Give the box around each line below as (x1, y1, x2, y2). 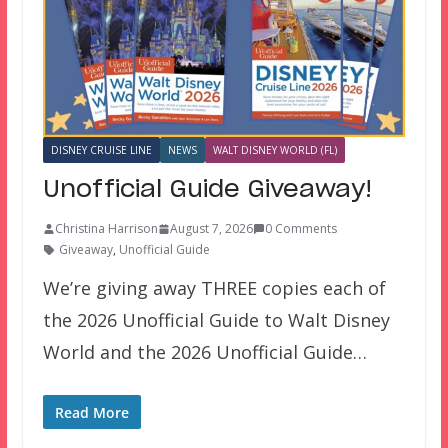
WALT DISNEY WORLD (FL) (212, 143, 337, 158)
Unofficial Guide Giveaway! (42, 178, 372, 203)
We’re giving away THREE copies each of (42, 276, 386, 301)
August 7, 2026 (169, 220, 253, 238)
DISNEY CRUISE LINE (50, 143, 152, 158)
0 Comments (264, 220, 337, 238)
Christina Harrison (54, 220, 158, 238)
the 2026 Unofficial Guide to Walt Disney (42, 308, 390, 333)
